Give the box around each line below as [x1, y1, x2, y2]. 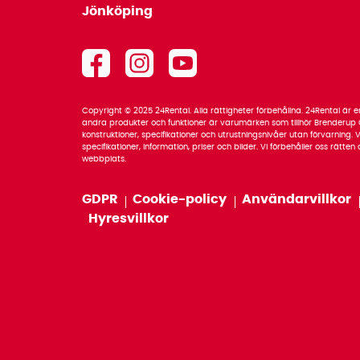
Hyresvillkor [88, 211, 169, 225]
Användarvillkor [242, 192, 354, 206]
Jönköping [82, 4, 153, 18]
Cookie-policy [133, 192, 229, 206]
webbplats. [82, 154, 126, 163]
